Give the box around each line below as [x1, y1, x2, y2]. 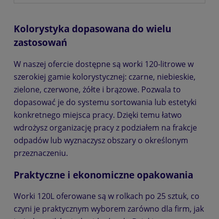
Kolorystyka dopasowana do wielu [14, 22, 171, 35]
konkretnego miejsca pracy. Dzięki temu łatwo [14, 109, 182, 120]
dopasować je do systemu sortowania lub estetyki [14, 96, 197, 108]
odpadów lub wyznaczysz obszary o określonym [14, 134, 188, 146]
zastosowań [14, 36, 67, 49]
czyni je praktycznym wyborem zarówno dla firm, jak [14, 203, 204, 215]
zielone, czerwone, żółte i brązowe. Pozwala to [14, 84, 181, 95]
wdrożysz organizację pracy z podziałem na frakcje [14, 122, 197, 133]
